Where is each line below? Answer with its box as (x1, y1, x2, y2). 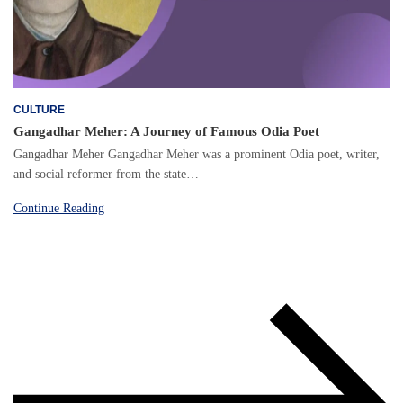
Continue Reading (13, 201, 104, 215)
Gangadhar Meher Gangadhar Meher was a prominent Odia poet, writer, (13, 147, 380, 161)
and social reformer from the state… (13, 166, 199, 181)
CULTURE (13, 103, 65, 116)
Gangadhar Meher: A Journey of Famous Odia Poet (13, 123, 319, 139)
